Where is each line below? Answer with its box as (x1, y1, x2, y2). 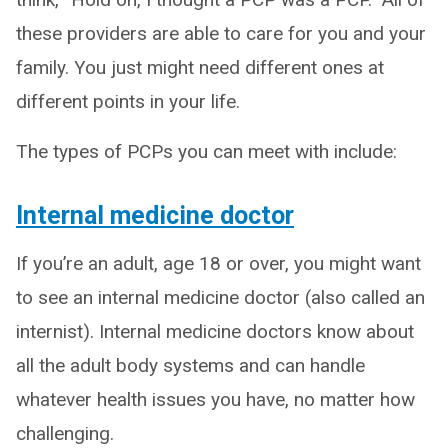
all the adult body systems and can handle (16, 354, 365, 377)
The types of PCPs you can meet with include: (16, 140, 397, 163)
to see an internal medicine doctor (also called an (16, 286, 425, 309)
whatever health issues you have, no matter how (16, 388, 415, 411)
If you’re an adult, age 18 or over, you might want (16, 252, 421, 275)
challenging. (16, 422, 114, 445)
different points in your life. (16, 90, 240, 113)
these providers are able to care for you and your (16, 22, 426, 45)
